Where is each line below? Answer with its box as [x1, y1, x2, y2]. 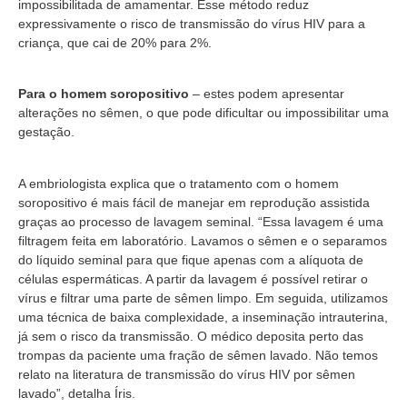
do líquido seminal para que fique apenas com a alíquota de [18, 252, 363, 267]
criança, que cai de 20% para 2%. [18, 35, 212, 50]
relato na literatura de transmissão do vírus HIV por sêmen [18, 366, 355, 382]
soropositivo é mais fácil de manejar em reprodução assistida [18, 194, 370, 210]
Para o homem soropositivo [18, 86, 189, 102]
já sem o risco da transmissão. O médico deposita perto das [18, 328, 363, 343]
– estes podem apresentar [189, 86, 344, 102]
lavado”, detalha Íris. [18, 385, 135, 401]
